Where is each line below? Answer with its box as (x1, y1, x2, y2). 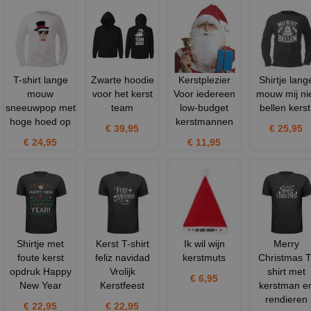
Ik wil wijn (183, 237, 225, 249)
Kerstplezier (178, 74, 230, 85)
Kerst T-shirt (95, 237, 149, 249)
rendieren (264, 293, 308, 305)
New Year (19, 279, 62, 291)
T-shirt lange (12, 74, 68, 85)
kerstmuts (183, 251, 226, 263)
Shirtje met (17, 237, 64, 249)
